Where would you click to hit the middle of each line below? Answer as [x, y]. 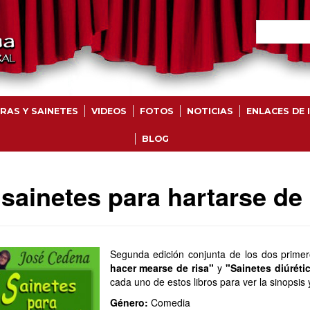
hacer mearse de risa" [162, 268]
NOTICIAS [210, 111]
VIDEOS [109, 111]
